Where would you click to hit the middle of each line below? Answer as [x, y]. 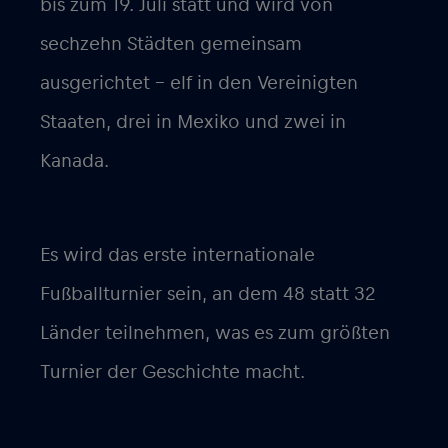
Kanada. [74, 161]
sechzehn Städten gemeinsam [171, 44]
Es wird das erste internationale [177, 255]
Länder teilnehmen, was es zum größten [215, 333]
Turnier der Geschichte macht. [172, 372]
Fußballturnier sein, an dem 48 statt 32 [208, 294]
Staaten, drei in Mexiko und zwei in [193, 122]
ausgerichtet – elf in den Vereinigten [199, 83]
